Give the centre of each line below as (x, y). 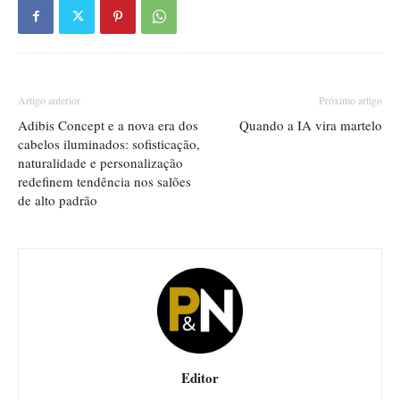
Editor (200, 378)
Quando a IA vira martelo (311, 125)
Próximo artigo (350, 100)
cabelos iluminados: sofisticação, (109, 144)
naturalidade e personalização (100, 163)
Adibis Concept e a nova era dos (108, 125)
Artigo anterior (49, 100)
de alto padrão (58, 200)
